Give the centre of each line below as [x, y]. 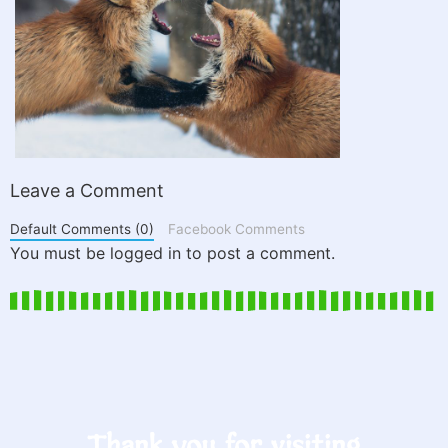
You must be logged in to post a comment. [172, 253]
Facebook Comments [236, 229]
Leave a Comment [87, 191]
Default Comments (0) [82, 229]
